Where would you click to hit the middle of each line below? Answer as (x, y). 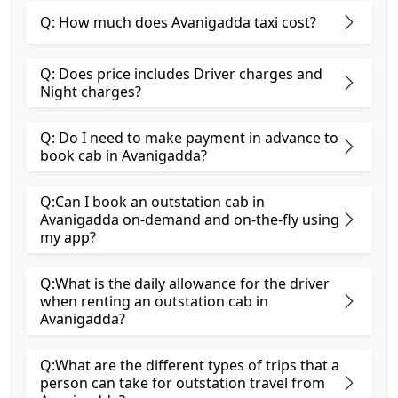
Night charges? (91, 92)
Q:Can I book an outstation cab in (152, 202)
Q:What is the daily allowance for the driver (185, 283)
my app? (68, 237)
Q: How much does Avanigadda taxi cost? (178, 22)
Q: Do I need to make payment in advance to (189, 138)
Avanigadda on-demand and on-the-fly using (190, 219)
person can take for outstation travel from (183, 383)
